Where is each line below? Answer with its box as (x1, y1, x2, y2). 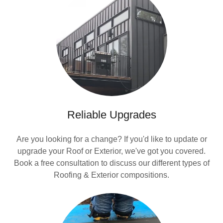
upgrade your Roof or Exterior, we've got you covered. (17, 147, 206, 155)
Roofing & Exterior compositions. (54, 171, 169, 179)
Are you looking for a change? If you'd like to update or (16, 135, 207, 143)
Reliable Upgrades (67, 109, 156, 121)
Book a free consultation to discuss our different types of (13, 159, 210, 167)
